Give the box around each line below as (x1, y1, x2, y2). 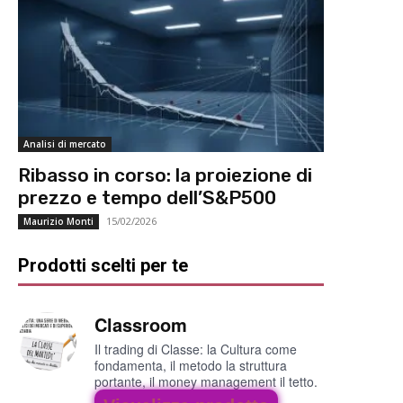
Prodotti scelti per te (18, 255, 188, 277)
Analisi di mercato (23, 138, 106, 151)
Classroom (94, 311, 187, 338)
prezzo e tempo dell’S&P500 (18, 186, 276, 210)
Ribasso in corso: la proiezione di (18, 164, 312, 187)
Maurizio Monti (23, 215, 94, 228)
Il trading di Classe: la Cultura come (94, 340, 297, 359)
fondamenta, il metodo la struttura (94, 356, 287, 375)
